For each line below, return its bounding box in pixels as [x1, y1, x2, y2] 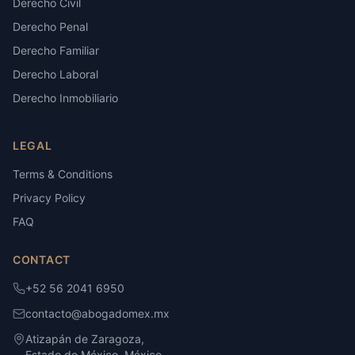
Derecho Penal [13, 20, 88, 33]
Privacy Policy [13, 191, 86, 204]
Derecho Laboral [13, 67, 98, 81]
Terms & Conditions [13, 167, 113, 181]
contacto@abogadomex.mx [25, 307, 170, 320]
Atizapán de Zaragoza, [25, 332, 144, 345]
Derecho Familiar [13, 44, 99, 57]
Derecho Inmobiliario [13, 91, 118, 105]
